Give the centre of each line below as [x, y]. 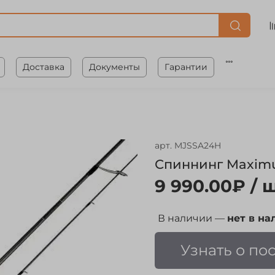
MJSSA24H [198, 146]
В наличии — [192, 219]
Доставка [43, 67]
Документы [114, 67]
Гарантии [186, 67]
